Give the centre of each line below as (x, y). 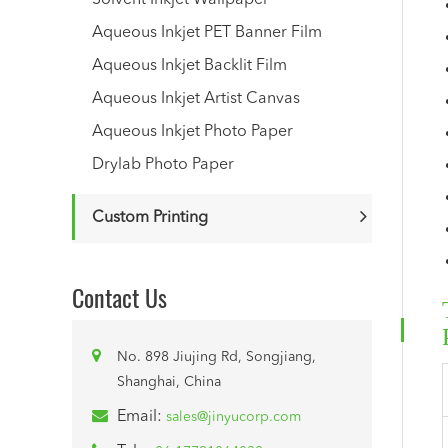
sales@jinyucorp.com (233, 417)
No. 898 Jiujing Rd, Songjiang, (216, 357)
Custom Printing (150, 218)
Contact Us (119, 297)
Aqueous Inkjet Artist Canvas (196, 99)
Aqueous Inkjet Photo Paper (192, 132)
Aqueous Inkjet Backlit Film (189, 66)
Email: (141, 417)
